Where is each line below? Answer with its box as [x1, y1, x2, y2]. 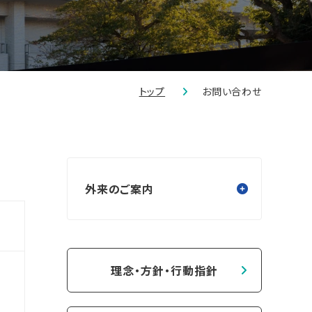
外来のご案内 [85, 180, 154, 197]
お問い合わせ [201, 84, 262, 98]
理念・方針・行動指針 [111, 262, 218, 279]
